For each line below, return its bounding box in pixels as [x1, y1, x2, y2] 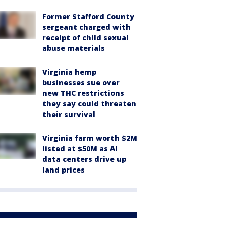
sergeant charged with [42, 22, 131, 32]
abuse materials [42, 43, 105, 53]
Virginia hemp [42, 67, 96, 77]
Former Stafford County [42, 12, 134, 21]
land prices [42, 165, 85, 175]
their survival [42, 109, 95, 119]
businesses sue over [42, 78, 120, 87]
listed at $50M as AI [42, 144, 118, 153]
